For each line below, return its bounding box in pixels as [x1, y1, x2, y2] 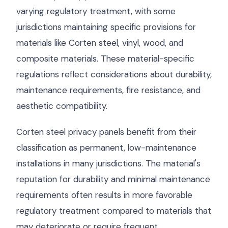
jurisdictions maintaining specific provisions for [16, 21, 196, 33]
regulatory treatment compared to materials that [16, 205, 211, 216]
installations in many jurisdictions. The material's [16, 158, 201, 169]
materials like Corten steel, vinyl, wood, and [16, 37, 183, 48]
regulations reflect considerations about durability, [16, 69, 212, 80]
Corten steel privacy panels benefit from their [16, 126, 196, 137]
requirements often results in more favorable [16, 189, 192, 201]
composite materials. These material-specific [16, 53, 194, 64]
